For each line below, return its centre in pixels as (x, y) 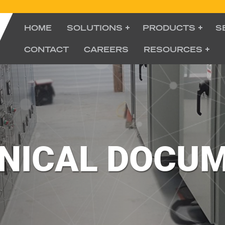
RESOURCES (173, 49)
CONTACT (46, 49)
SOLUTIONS (95, 28)
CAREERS (106, 49)
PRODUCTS (169, 28)
